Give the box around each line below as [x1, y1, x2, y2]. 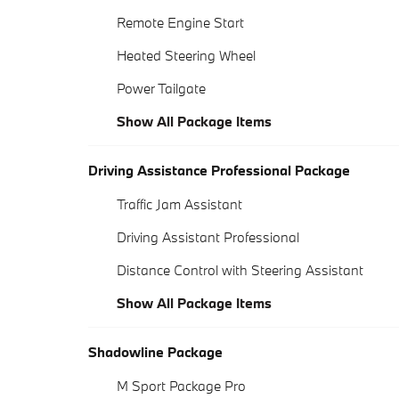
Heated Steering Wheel [117, 46, 256, 65]
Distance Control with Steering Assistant [117, 261, 363, 280]
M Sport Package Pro [117, 377, 246, 395]
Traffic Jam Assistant [117, 195, 242, 214]
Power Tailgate [117, 79, 206, 98]
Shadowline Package [88, 343, 223, 362]
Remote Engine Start [117, 13, 244, 32]
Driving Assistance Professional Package [88, 161, 350, 180]
